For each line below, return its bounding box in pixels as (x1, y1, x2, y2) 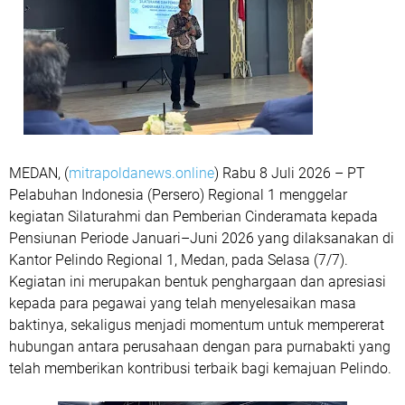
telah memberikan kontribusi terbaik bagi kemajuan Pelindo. (9, 360, 391, 378)
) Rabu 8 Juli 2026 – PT (214, 165, 365, 183)
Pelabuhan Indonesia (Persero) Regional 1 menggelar (9, 186, 347, 204)
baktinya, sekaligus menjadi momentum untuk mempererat (9, 316, 384, 334)
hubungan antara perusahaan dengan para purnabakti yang (9, 338, 391, 356)
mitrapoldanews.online (69, 165, 214, 183)
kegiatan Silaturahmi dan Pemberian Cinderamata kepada (9, 208, 378, 226)
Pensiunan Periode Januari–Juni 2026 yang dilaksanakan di (9, 230, 394, 248)
